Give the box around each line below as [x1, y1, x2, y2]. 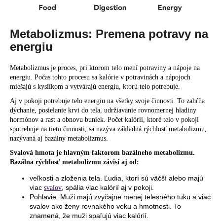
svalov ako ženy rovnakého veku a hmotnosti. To [30, 202, 181, 211]
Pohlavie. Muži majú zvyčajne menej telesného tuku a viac [30, 193, 211, 201]
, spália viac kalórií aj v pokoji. [62, 184, 154, 192]
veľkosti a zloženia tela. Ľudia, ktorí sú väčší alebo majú [30, 174, 203, 183]
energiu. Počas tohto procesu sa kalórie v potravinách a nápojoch [10, 74, 190, 81]
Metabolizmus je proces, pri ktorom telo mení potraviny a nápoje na [10, 64, 200, 72]
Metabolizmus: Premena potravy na [10, 27, 208, 41]
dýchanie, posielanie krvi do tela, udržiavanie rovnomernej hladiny [10, 107, 196, 114]
